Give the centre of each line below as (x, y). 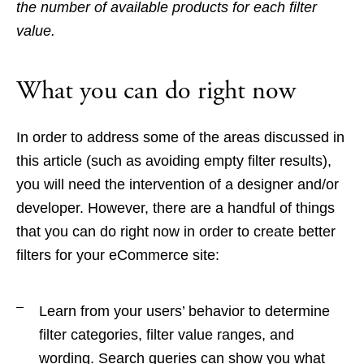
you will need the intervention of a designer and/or (178, 184)
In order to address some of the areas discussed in (180, 137)
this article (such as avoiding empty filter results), (174, 160)
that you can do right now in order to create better (176, 231)
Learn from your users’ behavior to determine (184, 311)
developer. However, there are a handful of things (175, 208)
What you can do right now (156, 91)
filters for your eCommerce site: (118, 255)
